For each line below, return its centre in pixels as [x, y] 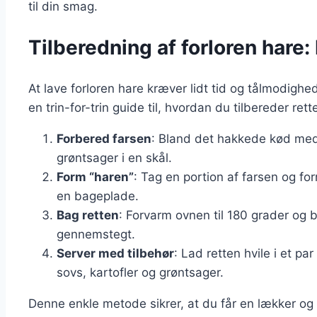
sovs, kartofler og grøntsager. [140, 272]
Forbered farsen [104, 138]
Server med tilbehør [115, 253]
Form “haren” [95, 177]
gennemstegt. [96, 234]
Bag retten [88, 215]
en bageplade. [98, 196]
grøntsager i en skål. [114, 157]
